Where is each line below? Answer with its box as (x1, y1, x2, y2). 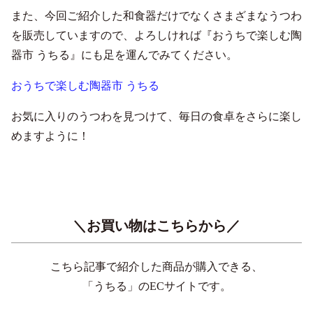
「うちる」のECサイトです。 (82, 279, 231, 292)
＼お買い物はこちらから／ (73, 217, 240, 233)
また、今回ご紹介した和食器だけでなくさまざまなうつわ (11, 9, 302, 22)
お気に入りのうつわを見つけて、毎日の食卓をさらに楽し (11, 110, 302, 122)
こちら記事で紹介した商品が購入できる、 (50, 260, 263, 272)
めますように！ (11, 129, 89, 142)
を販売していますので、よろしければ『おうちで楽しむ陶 (11, 29, 302, 41)
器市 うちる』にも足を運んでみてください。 (11, 48, 238, 61)
